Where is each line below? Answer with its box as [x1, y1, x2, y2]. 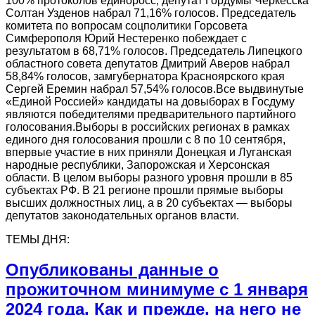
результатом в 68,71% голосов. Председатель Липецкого [6, 45, 302, 58]
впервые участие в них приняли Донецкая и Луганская [6, 146, 292, 159]
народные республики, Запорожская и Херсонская [6, 159, 270, 172]
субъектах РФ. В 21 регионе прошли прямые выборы [6, 184, 283, 197]
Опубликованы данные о [6, 259, 219, 279]
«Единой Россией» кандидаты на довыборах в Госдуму [6, 96, 295, 108]
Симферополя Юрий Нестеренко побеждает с [6, 32, 247, 45]
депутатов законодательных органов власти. [6, 210, 239, 222]
